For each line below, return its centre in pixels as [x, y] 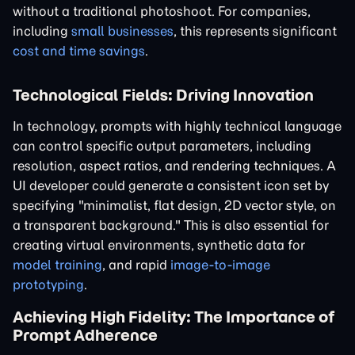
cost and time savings [79, 51]
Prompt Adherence [85, 335]
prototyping [48, 284]
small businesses [122, 31]
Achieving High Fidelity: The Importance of [174, 317]
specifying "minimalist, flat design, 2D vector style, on [174, 205]
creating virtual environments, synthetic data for [159, 245]
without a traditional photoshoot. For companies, [162, 11]
